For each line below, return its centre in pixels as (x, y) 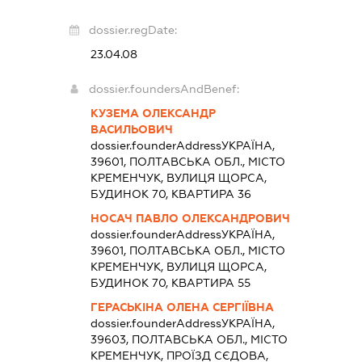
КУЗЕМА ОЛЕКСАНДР (153, 113)
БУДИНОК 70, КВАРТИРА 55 (170, 282)
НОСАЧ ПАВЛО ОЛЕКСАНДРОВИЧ (190, 218)
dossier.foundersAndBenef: (164, 88)
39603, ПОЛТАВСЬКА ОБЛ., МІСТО (189, 339)
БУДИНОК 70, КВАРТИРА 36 (170, 194)
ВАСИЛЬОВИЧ (131, 129)
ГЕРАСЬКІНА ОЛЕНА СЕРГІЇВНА (182, 307)
